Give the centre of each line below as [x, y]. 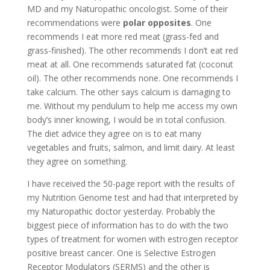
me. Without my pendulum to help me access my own [132, 105]
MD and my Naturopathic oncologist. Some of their [127, 8]
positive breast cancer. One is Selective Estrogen [121, 253]
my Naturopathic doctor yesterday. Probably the [121, 211]
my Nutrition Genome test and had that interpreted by [132, 197]
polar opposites [157, 22]
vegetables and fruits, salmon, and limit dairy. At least [131, 147]
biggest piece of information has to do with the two [127, 225]
